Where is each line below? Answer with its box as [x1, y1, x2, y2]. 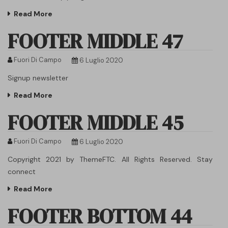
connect [8, 166, 36, 176]
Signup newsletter [8, 73, 68, 82]
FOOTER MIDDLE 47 [8, 27, 183, 55]
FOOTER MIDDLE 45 [8, 108, 183, 136]
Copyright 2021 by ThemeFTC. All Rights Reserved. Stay [8, 154, 213, 164]
